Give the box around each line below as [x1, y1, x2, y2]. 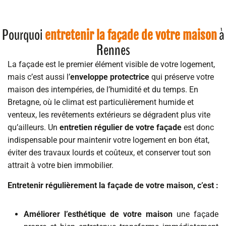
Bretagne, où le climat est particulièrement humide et [8, 97, 194, 107]
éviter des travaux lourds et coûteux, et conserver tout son [8, 148, 211, 158]
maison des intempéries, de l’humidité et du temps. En [8, 85, 198, 95]
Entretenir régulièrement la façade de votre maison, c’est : [8, 181, 218, 191]
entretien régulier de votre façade [60, 123, 182, 133]
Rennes [96, 40, 130, 61]
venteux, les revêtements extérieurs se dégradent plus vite [8, 110, 210, 120]
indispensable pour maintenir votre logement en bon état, [8, 135, 209, 145]
